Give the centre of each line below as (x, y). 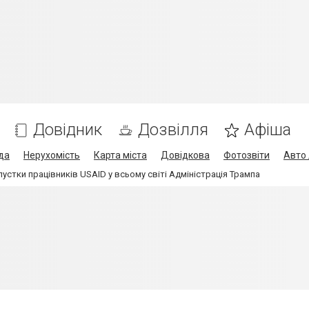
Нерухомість (52, 155)
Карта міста (120, 155)
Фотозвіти (247, 155)
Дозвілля (173, 130)
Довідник (68, 130)
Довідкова (185, 155)
